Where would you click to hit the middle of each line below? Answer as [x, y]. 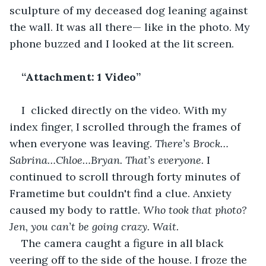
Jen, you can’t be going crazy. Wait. [96, 226]
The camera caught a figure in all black [124, 243]
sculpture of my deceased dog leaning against [130, 10]
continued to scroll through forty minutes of [126, 176]
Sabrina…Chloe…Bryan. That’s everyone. [108, 160]
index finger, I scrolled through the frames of [126, 126]
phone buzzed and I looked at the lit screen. [122, 43]
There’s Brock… [192, 143]
